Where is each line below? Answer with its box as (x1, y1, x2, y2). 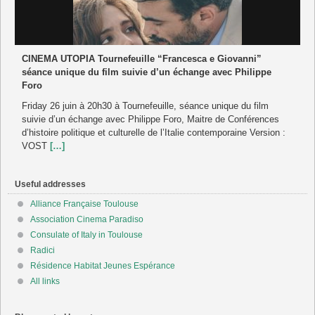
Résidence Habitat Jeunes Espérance (30, 260, 175, 271)
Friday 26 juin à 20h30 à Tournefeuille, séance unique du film (22, 100, 269, 111)
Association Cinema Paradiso (30, 214, 143, 224)
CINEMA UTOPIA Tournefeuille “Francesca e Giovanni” (22, 53, 262, 64)
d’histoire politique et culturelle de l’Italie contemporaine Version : (22, 127, 285, 138)
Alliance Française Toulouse (30, 198, 139, 209)
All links (30, 276, 60, 286)
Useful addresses (15, 179, 86, 189)
